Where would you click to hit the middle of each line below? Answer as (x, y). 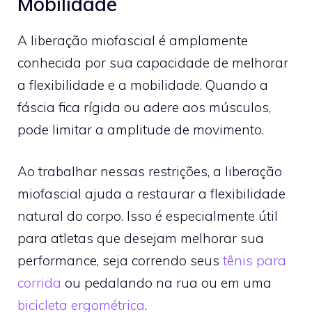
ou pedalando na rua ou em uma (168, 283)
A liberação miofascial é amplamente (133, 40)
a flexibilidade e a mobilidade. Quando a (143, 85)
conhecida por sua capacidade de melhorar (153, 62)
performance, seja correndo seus (118, 260)
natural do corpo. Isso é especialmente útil (148, 216)
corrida (39, 283)
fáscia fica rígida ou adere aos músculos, (144, 107)
